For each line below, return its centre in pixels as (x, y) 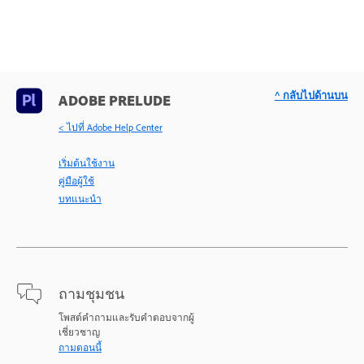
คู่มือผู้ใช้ (76, 181)
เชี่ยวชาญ (79, 332)
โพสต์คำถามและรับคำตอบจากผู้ (126, 317)
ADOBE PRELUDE (115, 100)
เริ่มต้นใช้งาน (87, 163)
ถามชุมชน (91, 294)
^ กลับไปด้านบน (311, 95)
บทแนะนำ (80, 199)
